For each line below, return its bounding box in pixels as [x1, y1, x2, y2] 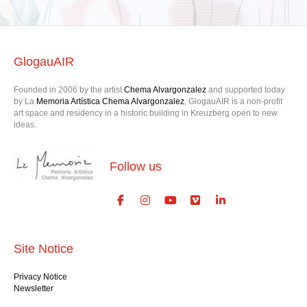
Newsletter [14, 283, 53, 293]
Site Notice [14, 241, 73, 256]
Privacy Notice [14, 271, 67, 282]
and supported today [208, 84, 285, 95]
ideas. [14, 119, 36, 130]
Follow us [110, 159, 162, 173]
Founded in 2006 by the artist [14, 84, 122, 95]
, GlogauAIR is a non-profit [184, 96, 282, 106]
